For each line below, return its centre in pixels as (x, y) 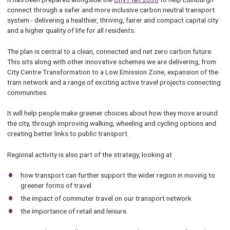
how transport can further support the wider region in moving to (118, 175)
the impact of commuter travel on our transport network (106, 198)
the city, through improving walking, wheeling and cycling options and (111, 123)
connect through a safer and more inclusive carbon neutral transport (111, 10)
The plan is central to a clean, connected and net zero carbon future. (110, 51)
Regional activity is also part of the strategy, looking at (89, 154)
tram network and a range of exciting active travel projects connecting (114, 82)
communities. (27, 92)
